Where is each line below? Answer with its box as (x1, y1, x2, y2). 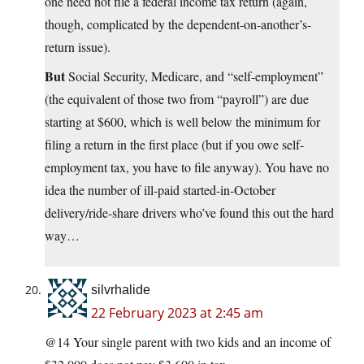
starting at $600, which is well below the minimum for (45, 113, 320, 131)
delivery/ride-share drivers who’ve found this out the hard (45, 204, 334, 222)
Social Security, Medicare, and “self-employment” (65, 67, 323, 85)
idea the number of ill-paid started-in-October (45, 181, 275, 199)
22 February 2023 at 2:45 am (91, 304, 263, 323)
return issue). (45, 38, 110, 56)
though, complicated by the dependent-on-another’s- (45, 15, 311, 33)
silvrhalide (91, 283, 150, 297)
